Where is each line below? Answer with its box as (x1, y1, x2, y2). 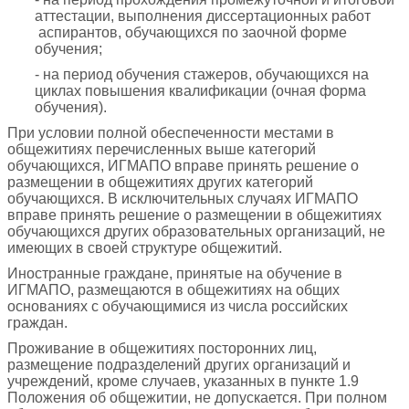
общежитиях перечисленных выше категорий (7, 141, 316, 157)
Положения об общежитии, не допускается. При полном (7, 389, 387, 405)
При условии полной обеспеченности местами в (7, 124, 334, 141)
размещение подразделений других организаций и (7, 356, 351, 372)
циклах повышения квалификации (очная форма (35, 82, 366, 99)
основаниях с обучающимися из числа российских (7, 298, 348, 314)
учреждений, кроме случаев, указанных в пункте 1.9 (7, 372, 359, 389)
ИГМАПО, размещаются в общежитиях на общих (7, 281, 340, 298)
